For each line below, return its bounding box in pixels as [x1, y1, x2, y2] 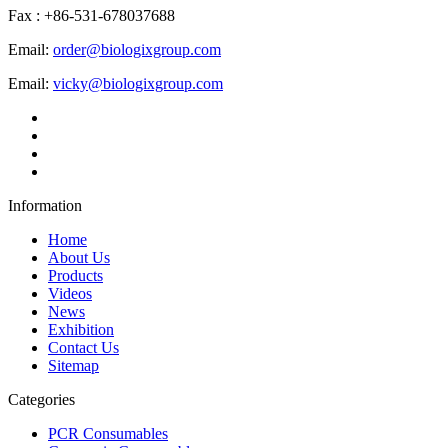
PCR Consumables [48, 424, 168, 442]
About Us [48, 248, 110, 266]
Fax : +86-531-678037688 [8, 6, 175, 24]
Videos [48, 284, 92, 302]
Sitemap [48, 356, 99, 374]
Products [48, 266, 103, 284]
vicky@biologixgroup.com [53, 74, 223, 92]
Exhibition [48, 320, 114, 338]
